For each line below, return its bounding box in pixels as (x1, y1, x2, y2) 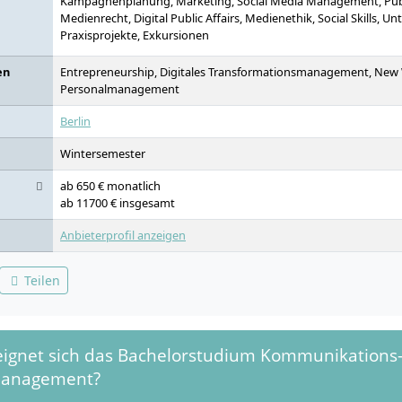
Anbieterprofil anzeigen (60, 227, 186, 243)
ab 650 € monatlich (60, 178, 161, 194)
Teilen (21, 272, 60, 289)
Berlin (60, 113, 91, 129)
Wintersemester (60, 145, 145, 162)
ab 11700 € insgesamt (60, 195, 175, 211)
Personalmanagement (60, 81, 179, 97)
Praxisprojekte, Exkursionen (60, 27, 209, 43)
